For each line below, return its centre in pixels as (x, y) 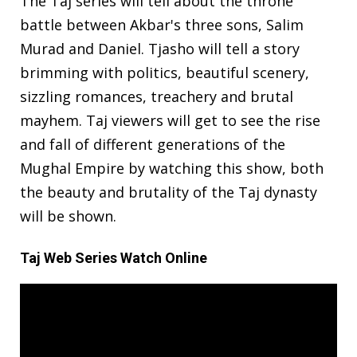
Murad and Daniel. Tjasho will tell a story (160, 49)
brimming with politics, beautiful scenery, (165, 73)
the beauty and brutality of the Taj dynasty (169, 192)
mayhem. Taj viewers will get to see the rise (170, 121)
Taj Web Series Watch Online (114, 258)
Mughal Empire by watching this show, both (172, 169)
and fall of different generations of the (153, 145)
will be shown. (68, 216)
